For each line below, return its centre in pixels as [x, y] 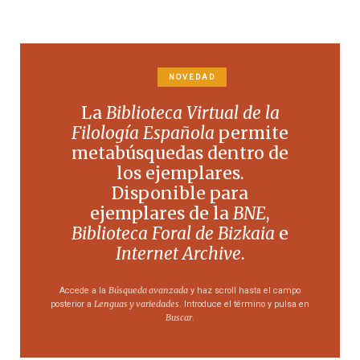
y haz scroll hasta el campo [244, 290]
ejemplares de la [162, 213]
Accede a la [84, 290]
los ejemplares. [180, 173]
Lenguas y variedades [137, 303]
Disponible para [180, 193]
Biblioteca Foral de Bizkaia [173, 233]
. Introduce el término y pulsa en [244, 304]
